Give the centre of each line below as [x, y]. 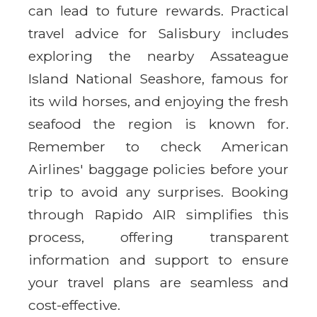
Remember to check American [158, 146]
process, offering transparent [158, 237]
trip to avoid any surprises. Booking [158, 191]
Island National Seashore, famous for [158, 78]
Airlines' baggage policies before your [158, 169]
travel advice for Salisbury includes [158, 33]
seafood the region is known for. [158, 123]
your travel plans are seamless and [158, 282]
